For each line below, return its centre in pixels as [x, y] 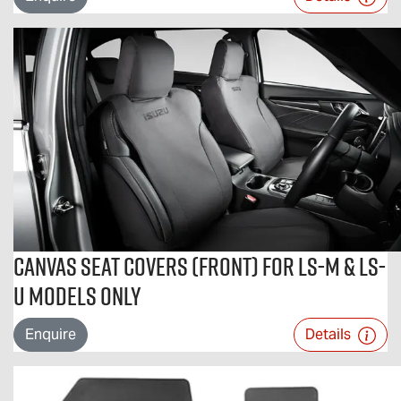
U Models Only [77, 296]
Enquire [51, 334]
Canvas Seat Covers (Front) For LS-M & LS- [200, 266]
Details [330, 334]
